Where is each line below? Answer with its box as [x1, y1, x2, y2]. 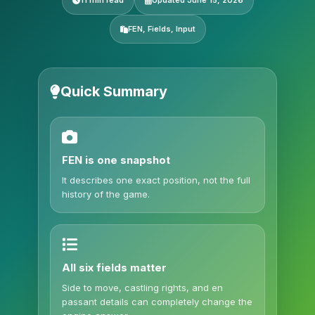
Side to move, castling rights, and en [62, 282, 223, 293]
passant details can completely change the [62, 296, 252, 307]
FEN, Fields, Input [127, 24, 195, 34]
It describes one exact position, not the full [62, 174, 250, 186]
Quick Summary [60, 83, 167, 100]
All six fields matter [62, 261, 167, 274]
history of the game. [62, 188, 150, 200]
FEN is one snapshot [62, 153, 170, 167]
